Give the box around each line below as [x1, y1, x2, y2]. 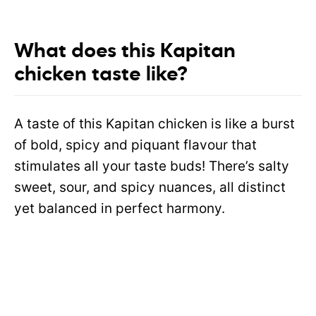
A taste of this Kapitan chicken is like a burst [14, 116, 295, 133]
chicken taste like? [14, 65, 188, 85]
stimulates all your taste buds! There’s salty [14, 158, 289, 175]
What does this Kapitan [14, 42, 236, 62]
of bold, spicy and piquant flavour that [14, 137, 257, 154]
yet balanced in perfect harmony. [14, 200, 225, 217]
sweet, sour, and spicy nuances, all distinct [14, 179, 286, 196]
